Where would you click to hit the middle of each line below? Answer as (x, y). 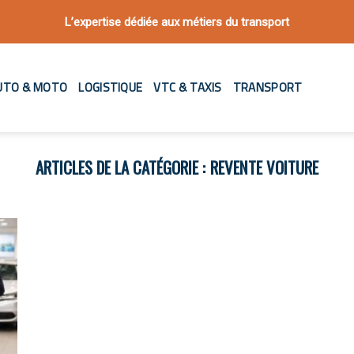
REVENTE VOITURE (265, 167)
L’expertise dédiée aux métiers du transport (177, 22)
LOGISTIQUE (111, 87)
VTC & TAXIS (188, 87)
